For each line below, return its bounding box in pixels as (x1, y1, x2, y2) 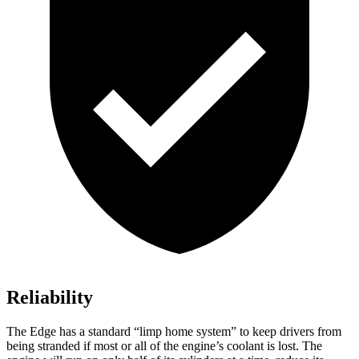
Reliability (6, 287, 93, 309)
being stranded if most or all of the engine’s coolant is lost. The (6, 339, 322, 353)
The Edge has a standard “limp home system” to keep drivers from (6, 325, 341, 339)
